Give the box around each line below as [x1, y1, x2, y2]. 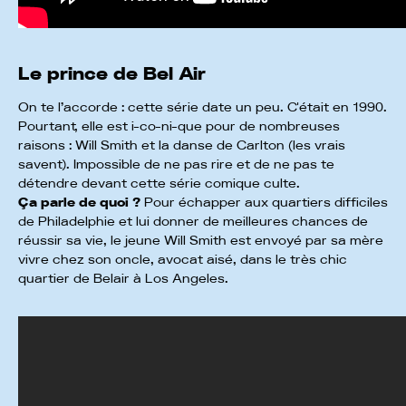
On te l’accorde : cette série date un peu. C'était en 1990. [18, 101, 387, 114]
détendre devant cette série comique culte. [18, 177, 300, 190]
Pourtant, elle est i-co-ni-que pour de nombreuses [18, 120, 340, 133]
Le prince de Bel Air [18, 64, 206, 83]
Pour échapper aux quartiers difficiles [140, 196, 388, 209]
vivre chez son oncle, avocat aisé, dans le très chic [18, 253, 347, 266]
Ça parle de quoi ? [18, 196, 140, 209]
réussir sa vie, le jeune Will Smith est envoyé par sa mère [18, 234, 383, 247]
